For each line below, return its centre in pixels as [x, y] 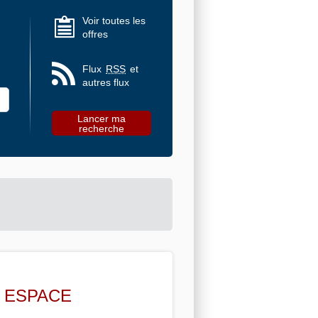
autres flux [106, 82]
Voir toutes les [114, 20]
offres [95, 34]
